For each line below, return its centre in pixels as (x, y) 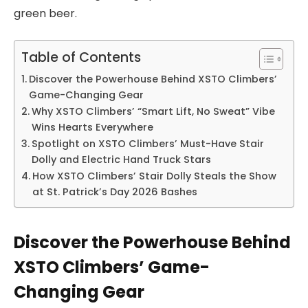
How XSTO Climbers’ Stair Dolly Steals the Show (154, 176)
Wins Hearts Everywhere (92, 128)
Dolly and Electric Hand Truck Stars (121, 160)
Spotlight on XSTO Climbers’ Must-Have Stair (147, 144)
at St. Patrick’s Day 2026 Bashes (114, 192)
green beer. (45, 13)
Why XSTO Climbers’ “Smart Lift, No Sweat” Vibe (153, 112)
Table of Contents (81, 58)
